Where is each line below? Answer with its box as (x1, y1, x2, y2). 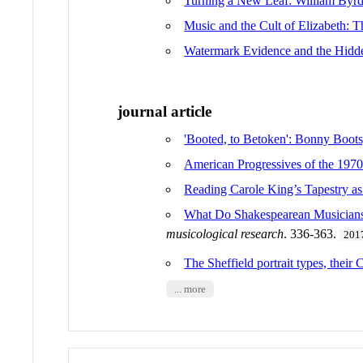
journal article (117, 102, 212, 120)
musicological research (166, 226, 284, 241)
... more (173, 283, 206, 295)
